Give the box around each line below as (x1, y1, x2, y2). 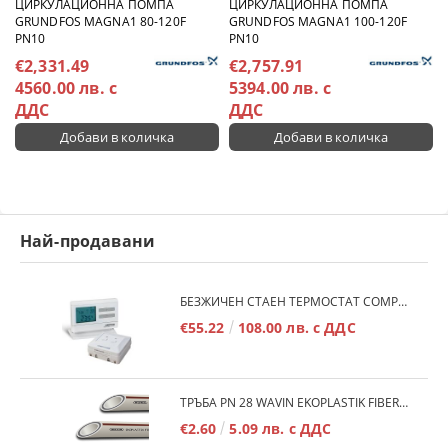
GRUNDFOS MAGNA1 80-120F (15, 13, 186, 30)
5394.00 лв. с (229, 77, 332, 99)
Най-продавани (20, 230, 156, 252)
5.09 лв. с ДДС (229, 419, 332, 438)
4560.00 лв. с (15, 77, 118, 99)
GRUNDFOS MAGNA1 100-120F (229, 13, 407, 30)
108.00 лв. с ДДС (237, 318, 356, 337)
